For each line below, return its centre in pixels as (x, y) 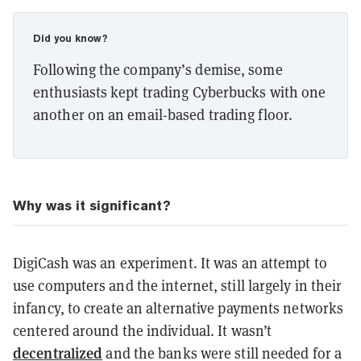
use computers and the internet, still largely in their (178, 285)
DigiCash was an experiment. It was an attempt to (170, 262)
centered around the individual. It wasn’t (143, 330)
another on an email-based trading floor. (163, 114)
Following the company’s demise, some (158, 69)
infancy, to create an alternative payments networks (178, 307)
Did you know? (70, 38)
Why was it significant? (92, 205)
